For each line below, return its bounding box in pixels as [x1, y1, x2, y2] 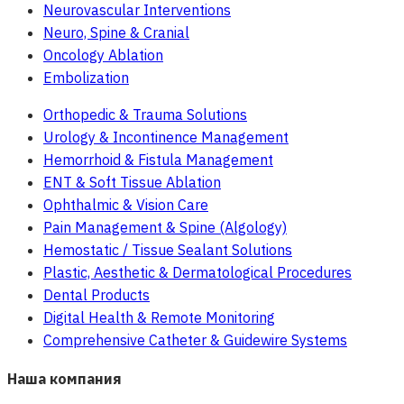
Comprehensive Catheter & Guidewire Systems [43, 331, 347, 350]
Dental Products [43, 286, 150, 305]
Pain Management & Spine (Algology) [43, 218, 287, 237]
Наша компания [7, 370, 122, 389]
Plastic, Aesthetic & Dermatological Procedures [43, 263, 352, 282]
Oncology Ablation [43, 46, 163, 65]
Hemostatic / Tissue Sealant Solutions [43, 241, 292, 260]
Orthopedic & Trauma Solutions [43, 106, 247, 124]
